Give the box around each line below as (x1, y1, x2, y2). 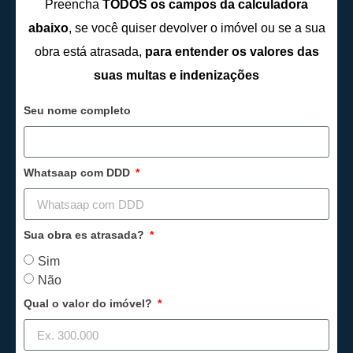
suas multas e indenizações (94, 69, 259, 82)
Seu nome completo (24, 104, 131, 117)
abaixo (28, 21, 69, 35)
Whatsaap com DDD (24, 166, 133, 179)
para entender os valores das (144, 45, 319, 58)
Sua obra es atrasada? (24, 229, 147, 241)
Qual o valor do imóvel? (24, 297, 155, 310)
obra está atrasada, (34, 45, 145, 58)
